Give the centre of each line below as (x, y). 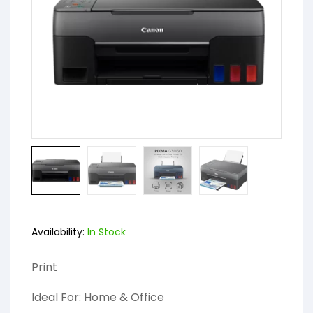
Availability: (58, 232)
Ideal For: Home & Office (98, 298)
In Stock (105, 232)
